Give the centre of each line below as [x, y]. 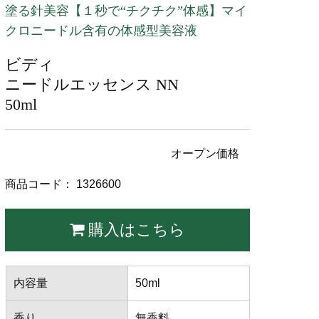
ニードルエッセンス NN [92, 84]
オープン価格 [205, 153]
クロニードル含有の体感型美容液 [101, 31]
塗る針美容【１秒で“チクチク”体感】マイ [126, 11]
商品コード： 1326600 [63, 184]
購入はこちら [135, 230]
